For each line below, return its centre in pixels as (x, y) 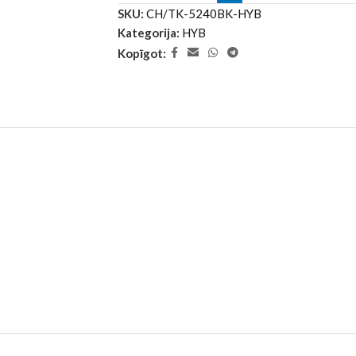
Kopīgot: (142, 53)
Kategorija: (149, 33)
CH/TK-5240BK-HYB (204, 14)
